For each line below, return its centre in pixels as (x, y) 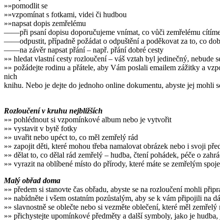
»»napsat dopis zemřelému (45, 24)
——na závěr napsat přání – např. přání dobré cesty (84, 50)
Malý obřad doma (32, 181)
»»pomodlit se (26, 6)
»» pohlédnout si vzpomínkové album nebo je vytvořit (88, 120)
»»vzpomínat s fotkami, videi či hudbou (65, 15)
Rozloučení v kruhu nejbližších (53, 111)
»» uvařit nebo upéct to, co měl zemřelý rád (71, 137)
